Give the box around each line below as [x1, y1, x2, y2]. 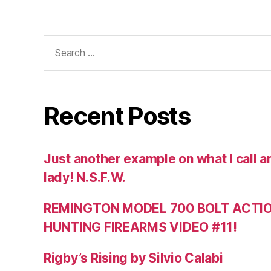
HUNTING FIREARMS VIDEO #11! [44, 219, 237, 235]
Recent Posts [44, 100, 191, 131]
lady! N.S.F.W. [44, 169, 126, 185]
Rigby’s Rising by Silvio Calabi [44, 250, 223, 266]
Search [38, 34, 80, 50]
